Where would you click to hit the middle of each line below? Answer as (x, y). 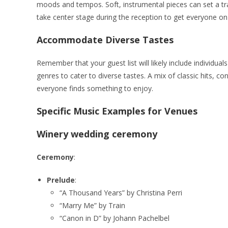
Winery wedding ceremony (97, 134)
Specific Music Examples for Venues (117, 111)
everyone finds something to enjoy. (95, 88)
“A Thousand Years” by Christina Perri (121, 192)
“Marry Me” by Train (92, 205)
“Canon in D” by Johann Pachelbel (115, 218)
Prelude (61, 180)
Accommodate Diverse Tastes (105, 39)
